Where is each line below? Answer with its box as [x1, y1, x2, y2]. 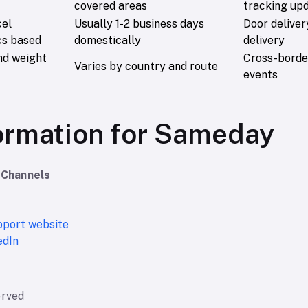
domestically [74, 34, 141, 47]
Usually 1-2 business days [74, 17, 204, 31]
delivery [243, 34, 285, 47]
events [243, 68, 278, 82]
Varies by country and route [74, 60, 218, 74]
